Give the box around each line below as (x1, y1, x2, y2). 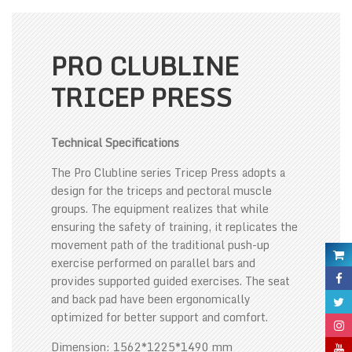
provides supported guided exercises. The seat (51, 272, 290, 290)
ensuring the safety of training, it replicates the (51, 218, 298, 236)
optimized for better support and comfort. (51, 308, 268, 326)
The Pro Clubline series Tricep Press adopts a (51, 163, 285, 181)
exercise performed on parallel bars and (51, 254, 255, 272)
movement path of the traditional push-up (51, 236, 269, 254)
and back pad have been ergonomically (51, 290, 251, 308)
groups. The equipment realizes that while (51, 200, 269, 218)
